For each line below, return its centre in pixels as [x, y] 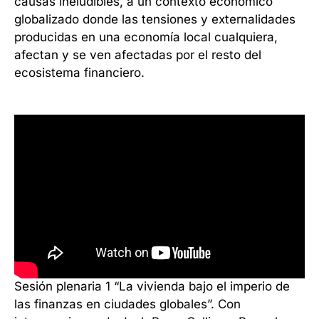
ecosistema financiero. [79, 73]
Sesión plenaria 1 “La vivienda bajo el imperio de [152, 286]
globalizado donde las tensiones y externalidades [155, 19]
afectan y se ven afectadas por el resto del [138, 55]
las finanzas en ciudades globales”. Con [127, 304]
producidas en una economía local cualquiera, [146, 37]
